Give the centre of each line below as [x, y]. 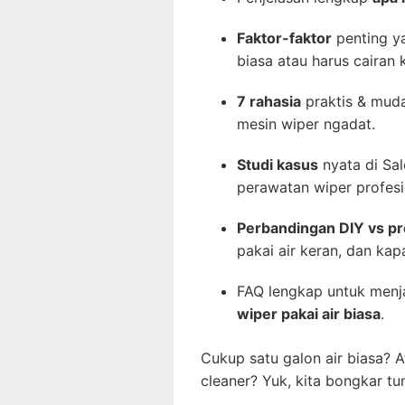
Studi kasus [278, 165]
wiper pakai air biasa [309, 314]
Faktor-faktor [284, 38]
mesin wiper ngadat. [306, 124]
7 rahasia [269, 102]
